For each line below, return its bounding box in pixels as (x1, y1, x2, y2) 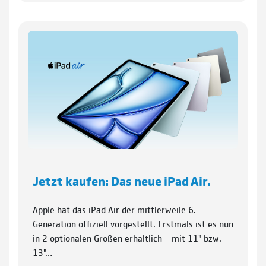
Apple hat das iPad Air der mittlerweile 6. (33, 203, 196, 216)
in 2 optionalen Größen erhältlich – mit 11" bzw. (33, 232, 221, 245)
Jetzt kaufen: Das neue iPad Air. (33, 172, 211, 189)
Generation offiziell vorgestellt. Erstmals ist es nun (33, 217, 233, 230)
